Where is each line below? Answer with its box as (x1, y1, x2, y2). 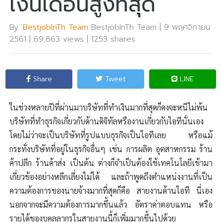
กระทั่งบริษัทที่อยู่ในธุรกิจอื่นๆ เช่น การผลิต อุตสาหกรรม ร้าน (9, 144, 213, 155)
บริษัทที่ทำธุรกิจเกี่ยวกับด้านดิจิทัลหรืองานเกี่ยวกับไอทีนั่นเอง (9, 116, 204, 127)
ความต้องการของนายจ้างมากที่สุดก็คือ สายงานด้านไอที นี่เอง (9, 185, 213, 196)
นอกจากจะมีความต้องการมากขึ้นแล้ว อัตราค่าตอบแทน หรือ (9, 199, 213, 210)
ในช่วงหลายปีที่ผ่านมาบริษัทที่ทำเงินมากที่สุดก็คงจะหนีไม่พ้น (9, 102, 208, 113)
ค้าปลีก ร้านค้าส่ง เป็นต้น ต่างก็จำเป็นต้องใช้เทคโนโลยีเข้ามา (9, 158, 213, 168)
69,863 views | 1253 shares (34, 33, 136, 46)
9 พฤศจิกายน (164, 21, 211, 34)
